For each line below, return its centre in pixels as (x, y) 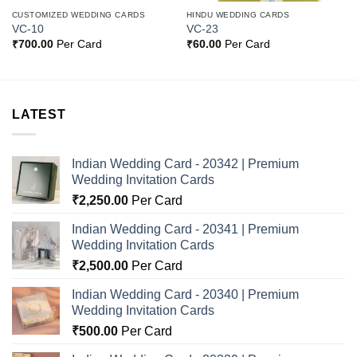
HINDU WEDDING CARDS (238, 15)
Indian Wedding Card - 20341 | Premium (185, 229)
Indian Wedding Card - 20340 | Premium (185, 294)
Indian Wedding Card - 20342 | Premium (185, 163)
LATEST (39, 115)
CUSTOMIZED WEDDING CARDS (78, 15)
